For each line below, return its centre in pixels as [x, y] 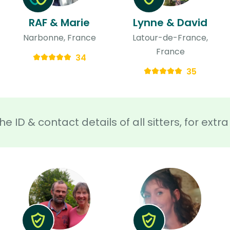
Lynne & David [170, 22]
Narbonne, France [59, 37]
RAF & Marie [60, 22]
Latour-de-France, [170, 37]
